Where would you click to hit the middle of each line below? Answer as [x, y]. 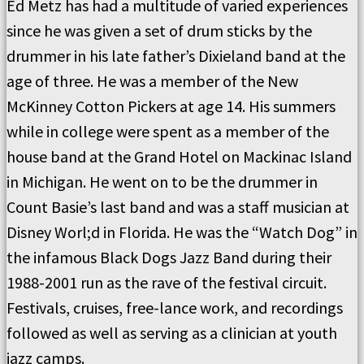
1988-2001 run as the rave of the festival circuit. [167, 283]
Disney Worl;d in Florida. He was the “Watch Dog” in [182, 232]
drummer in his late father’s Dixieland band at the [176, 56]
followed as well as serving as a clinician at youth [172, 333]
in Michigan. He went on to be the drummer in [162, 182]
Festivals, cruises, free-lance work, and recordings [175, 308]
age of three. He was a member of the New [152, 81]
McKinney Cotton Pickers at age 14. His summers [171, 106]
